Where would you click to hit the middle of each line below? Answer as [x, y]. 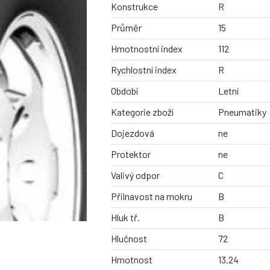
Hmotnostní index [147, 49]
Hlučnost [129, 239]
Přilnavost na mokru [152, 196]
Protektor [131, 154]
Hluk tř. [125, 218]
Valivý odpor [135, 175]
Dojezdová [133, 133]
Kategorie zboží [142, 112]
